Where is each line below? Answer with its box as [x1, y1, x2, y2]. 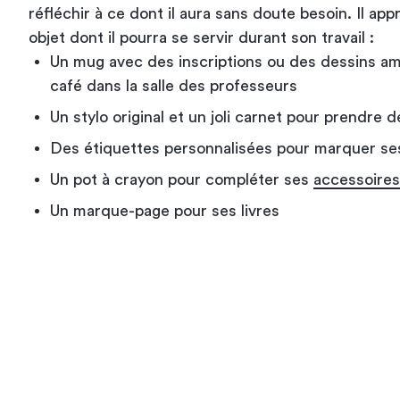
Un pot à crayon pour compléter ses [50, 171, 313, 187]
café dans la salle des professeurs [50, 77, 297, 94]
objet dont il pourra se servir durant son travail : [29, 29, 374, 46]
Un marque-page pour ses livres [50, 202, 279, 219]
